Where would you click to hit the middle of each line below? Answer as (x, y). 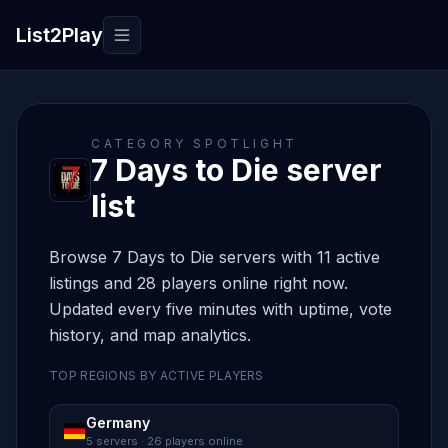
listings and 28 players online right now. (198, 283)
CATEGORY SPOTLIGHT (194, 143)
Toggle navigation (187, 45)
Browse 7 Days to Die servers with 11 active (214, 257)
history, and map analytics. (150, 335)
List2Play (59, 35)
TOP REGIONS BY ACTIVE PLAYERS (156, 375)
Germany (118, 422)
